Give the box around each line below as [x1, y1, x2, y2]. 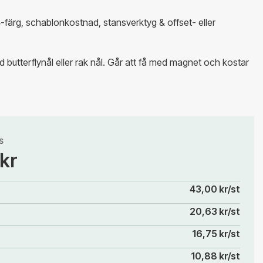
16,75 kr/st [192, 227, 240, 240]
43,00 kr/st [190, 183, 240, 195]
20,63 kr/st [190, 205, 240, 217]
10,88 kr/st [191, 249, 240, 262]
